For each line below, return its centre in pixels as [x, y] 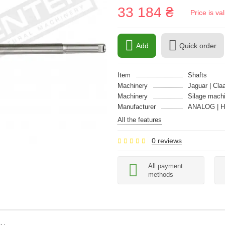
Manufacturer [137, 107]
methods [161, 175]
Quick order [198, 45]
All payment [165, 166]
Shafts [197, 75]
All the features [140, 120]
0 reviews [167, 141]
